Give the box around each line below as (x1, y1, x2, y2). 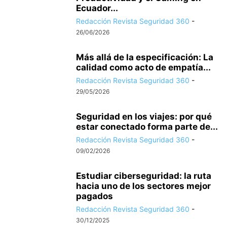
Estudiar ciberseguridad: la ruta (76, 170, 211, 181)
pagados (76, 191, 113, 201)
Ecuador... (76, 3, 118, 13)
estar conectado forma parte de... (76, 121, 218, 132)
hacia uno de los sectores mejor (76, 180, 211, 191)
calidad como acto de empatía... (76, 62, 211, 72)
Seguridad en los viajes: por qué (76, 111, 212, 122)
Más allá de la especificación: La (76, 52, 213, 62)
